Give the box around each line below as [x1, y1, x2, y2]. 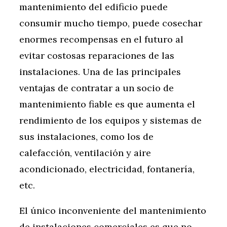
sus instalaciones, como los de [19, 131, 154, 143]
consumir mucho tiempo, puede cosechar [19, 17, 202, 29]
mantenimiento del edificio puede [19, 1, 168, 13]
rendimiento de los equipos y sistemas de [19, 115, 202, 127]
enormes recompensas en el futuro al [19, 33, 183, 46]
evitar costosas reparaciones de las [19, 50, 174, 62]
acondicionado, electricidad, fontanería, [19, 163, 195, 175]
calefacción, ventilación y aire [19, 147, 151, 159]
